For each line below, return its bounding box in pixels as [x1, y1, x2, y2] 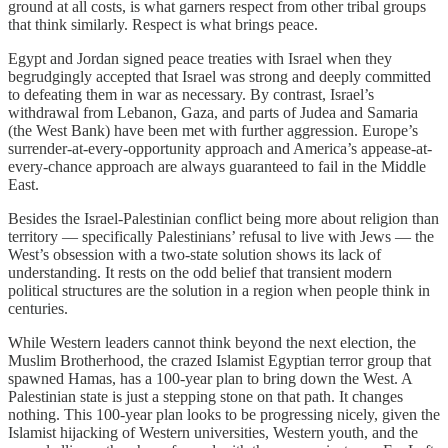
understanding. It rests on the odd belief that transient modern [8, 263, 392, 281]
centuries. [8, 299, 68, 317]
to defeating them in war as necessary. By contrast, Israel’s [8, 85, 374, 103]
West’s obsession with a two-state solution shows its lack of [8, 245, 381, 263]
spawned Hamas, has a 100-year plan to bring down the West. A [8, 369, 412, 387]
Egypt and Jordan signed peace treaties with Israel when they [8, 49, 392, 67]
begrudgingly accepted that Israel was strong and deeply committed [8, 67, 431, 85]
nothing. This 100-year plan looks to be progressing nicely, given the [8, 405, 440, 423]
